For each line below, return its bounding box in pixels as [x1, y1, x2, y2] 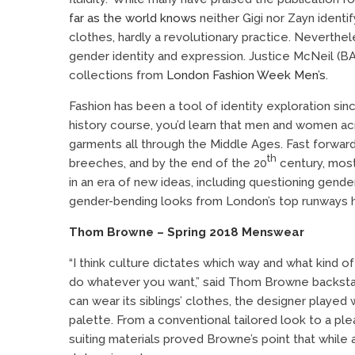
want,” [168, 274, 200, 289]
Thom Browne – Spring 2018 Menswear [69, 224, 304, 239]
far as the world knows [69, 10, 197, 25]
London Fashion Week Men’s [166, 67, 326, 82]
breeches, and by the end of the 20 [69, 155, 267, 170]
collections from [69, 67, 166, 82]
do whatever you [69, 274, 168, 289]
